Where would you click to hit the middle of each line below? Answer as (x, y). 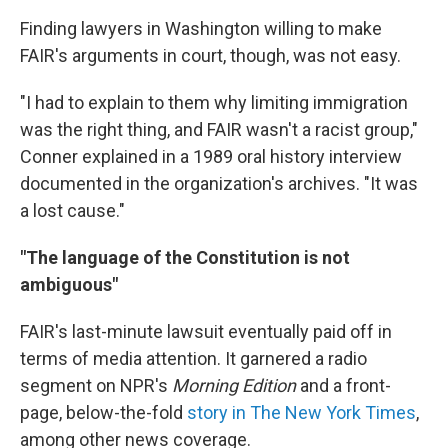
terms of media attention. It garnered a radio (193, 359)
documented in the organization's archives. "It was (219, 184)
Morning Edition (234, 386)
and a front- (343, 386)
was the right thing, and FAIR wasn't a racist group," (219, 130)
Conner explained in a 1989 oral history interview (211, 157)
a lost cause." (72, 211)
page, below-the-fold (103, 413)
